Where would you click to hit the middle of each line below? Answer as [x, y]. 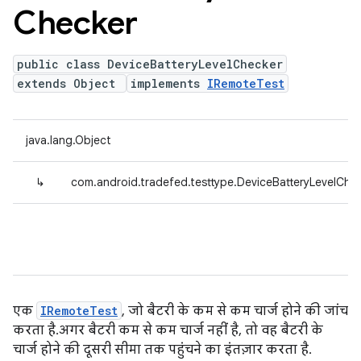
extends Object [70, 83]
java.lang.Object [68, 140]
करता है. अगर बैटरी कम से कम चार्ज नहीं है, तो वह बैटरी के [168, 330]
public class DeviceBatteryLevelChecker [150, 64]
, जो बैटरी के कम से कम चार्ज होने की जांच [235, 311]
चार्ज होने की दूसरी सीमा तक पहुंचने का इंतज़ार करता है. [161, 350]
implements [169, 83]
